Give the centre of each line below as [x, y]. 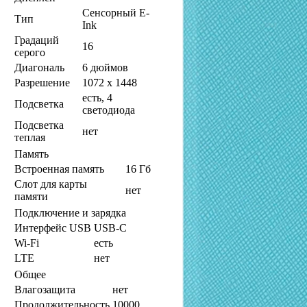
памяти [31, 196]
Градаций [37, 40]
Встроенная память [59, 169]
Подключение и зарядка [70, 212]
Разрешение [42, 82]
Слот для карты [51, 184]
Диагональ [39, 67]
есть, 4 [97, 97]
